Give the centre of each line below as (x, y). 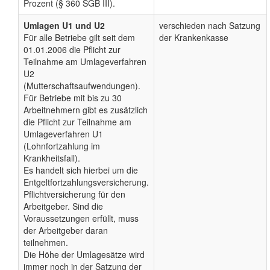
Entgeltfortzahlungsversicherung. (86, 182)
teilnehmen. (46, 243)
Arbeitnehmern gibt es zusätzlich (86, 110)
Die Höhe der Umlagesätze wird (84, 255)
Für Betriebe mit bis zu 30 (73, 98)
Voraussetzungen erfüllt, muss (81, 218)
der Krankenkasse (194, 38)
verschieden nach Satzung (210, 26)
